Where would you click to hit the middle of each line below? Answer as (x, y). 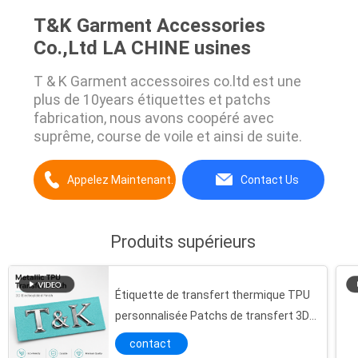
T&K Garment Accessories (149, 26)
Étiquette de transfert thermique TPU (213, 295)
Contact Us (269, 179)
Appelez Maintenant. (120, 179)
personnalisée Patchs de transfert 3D (212, 316)
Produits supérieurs (183, 241)
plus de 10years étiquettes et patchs (152, 100)
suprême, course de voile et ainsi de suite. (167, 137)
